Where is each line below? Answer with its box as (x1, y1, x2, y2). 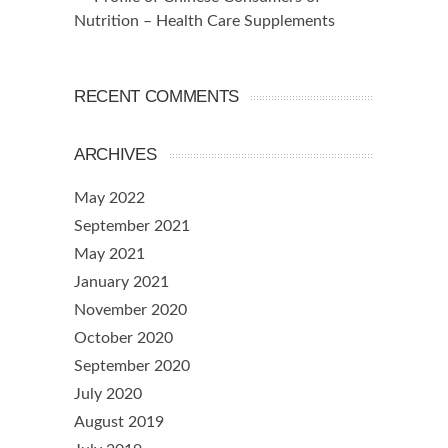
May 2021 (74, 246, 145, 263)
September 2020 (74, 358, 190, 375)
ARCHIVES (74, 145, 157, 165)
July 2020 (74, 386, 142, 403)
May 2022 (74, 190, 145, 207)
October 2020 (74, 330, 173, 347)
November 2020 (74, 302, 187, 319)
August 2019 (74, 414, 164, 431)
